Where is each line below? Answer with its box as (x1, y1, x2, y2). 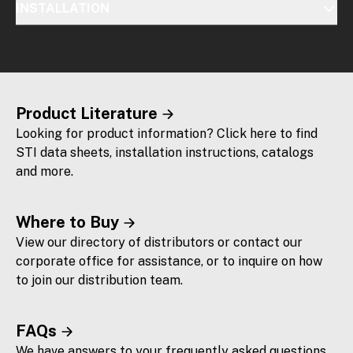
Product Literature (16, 103, 158, 123)
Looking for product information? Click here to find (16, 125, 318, 141)
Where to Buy (16, 212, 119, 232)
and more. (16, 163, 73, 179)
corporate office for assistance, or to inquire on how (16, 253, 322, 269)
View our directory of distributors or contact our (16, 234, 303, 250)
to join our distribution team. (16, 272, 183, 288)
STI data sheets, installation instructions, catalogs (16, 144, 314, 160)
